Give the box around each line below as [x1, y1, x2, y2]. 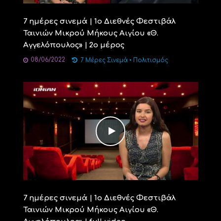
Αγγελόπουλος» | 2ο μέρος [23, 41, 124, 50]
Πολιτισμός [133, 57, 168, 64]
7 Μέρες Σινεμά [80, 57, 128, 64]
